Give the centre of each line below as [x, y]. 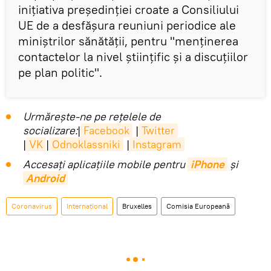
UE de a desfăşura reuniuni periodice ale [127, 25]
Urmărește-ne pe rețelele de [92, 116]
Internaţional [87, 206]
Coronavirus [32, 206]
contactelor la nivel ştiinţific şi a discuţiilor [133, 56]
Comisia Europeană [198, 206]
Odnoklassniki [86, 144]
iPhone [207, 164]
